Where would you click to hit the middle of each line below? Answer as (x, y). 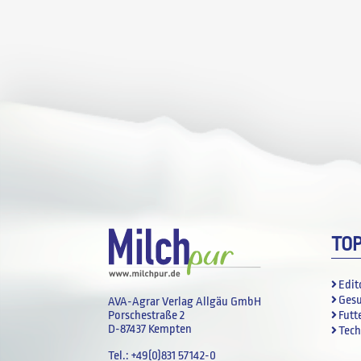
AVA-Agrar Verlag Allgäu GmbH (185, 302)
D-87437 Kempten (150, 330)
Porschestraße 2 (147, 316)
